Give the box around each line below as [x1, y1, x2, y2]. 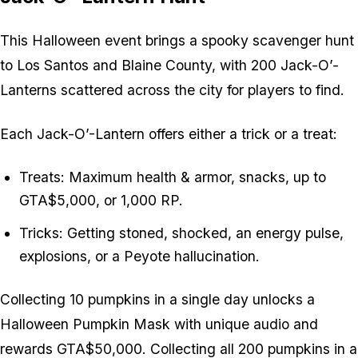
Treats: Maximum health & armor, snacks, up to [19, 168, 326, 185]
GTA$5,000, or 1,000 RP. [19, 191, 183, 209]
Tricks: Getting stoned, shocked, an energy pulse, [19, 224, 344, 241]
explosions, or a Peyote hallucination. [19, 247, 260, 265]
